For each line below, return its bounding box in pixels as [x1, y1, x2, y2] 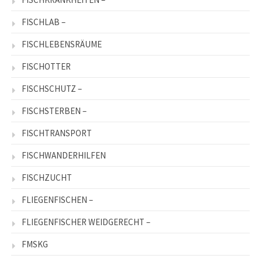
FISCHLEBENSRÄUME [22, 38, 102, 50]
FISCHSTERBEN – [22, 105, 87, 116]
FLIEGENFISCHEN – [22, 194, 93, 205]
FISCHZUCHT [22, 171, 72, 183]
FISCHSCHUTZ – [22, 82, 82, 94]
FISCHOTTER [22, 60, 71, 72]
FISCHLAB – [22, 16, 65, 27]
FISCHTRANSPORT [22, 127, 92, 139]
